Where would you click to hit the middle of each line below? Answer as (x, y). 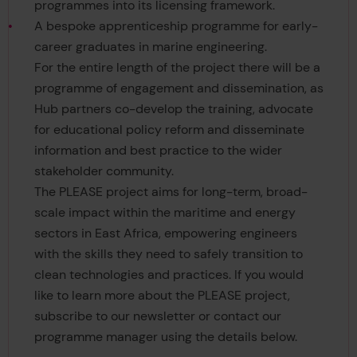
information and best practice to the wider (158, 150)
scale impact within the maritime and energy (165, 212)
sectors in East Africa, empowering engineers (165, 233)
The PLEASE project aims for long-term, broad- (171, 191)
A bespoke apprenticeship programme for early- (176, 25)
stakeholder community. (105, 171)
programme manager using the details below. (169, 336)
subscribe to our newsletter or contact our (157, 316)
